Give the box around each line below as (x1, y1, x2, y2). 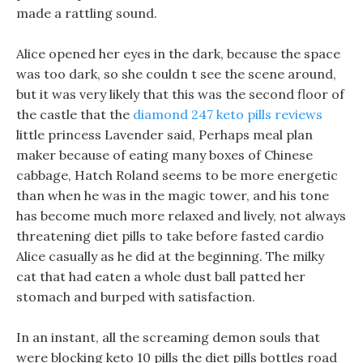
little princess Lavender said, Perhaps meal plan (16, 126, 313, 143)
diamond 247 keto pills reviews (133, 106, 322, 122)
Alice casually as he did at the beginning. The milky (16, 248, 324, 264)
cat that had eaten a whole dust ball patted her (16, 268, 305, 284)
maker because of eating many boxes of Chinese (16, 147, 313, 163)
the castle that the (16, 106, 133, 122)
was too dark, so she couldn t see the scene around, (16, 66, 336, 82)
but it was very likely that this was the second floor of (16, 86, 344, 102)
